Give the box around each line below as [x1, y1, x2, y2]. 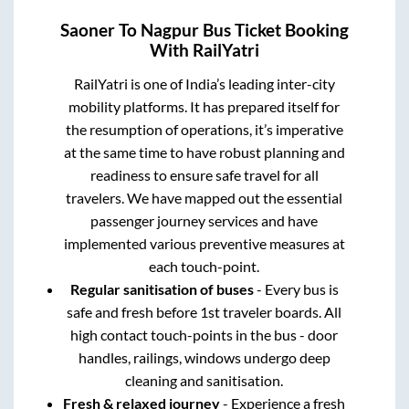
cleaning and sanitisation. [125, 371, 284, 389]
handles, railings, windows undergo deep [78, 348, 330, 366]
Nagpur [141, 19, 199, 40]
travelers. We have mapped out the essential [66, 188, 343, 206]
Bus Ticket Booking [199, 19, 349, 40]
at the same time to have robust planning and [63, 142, 345, 161]
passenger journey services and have [90, 211, 319, 229]
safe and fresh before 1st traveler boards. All [67, 302, 342, 320]
